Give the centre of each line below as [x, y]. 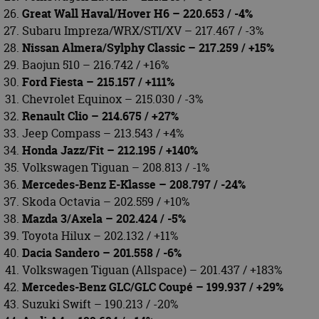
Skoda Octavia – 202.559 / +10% [106, 201]
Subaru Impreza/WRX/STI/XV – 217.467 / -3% [143, 30]
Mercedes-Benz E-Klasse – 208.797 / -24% [134, 184]
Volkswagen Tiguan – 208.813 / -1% [116, 167]
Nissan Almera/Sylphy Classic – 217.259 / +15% [148, 47]
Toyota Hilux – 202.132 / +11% [100, 235]
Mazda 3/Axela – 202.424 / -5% [104, 218]
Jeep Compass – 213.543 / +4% [103, 133]
